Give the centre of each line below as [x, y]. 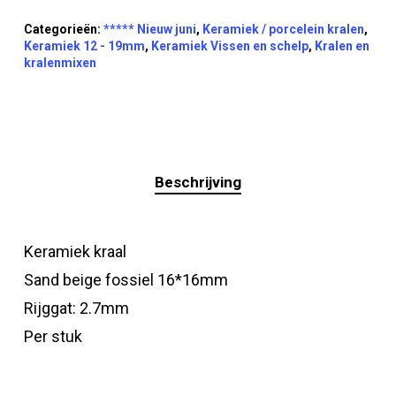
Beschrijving [198, 182]
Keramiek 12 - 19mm [84, 46]
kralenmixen [60, 62]
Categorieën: [63, 29]
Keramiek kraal [75, 251]
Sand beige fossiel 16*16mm [126, 279]
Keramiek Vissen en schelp [229, 46]
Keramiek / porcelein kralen [283, 29]
